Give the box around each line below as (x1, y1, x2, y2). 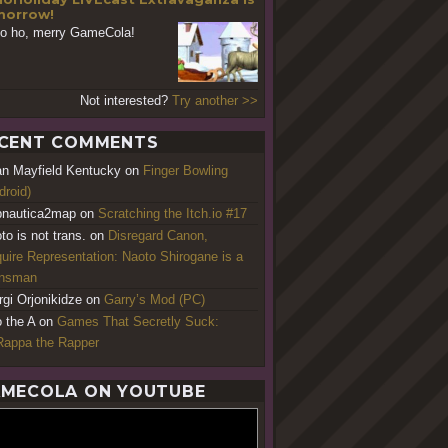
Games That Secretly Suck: (57, 313, 219, 329)
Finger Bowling (143, 162, 228, 178)
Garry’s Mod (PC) (104, 291, 205, 307)
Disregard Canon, (108, 227, 208, 243)
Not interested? (79, 92, 172, 108)
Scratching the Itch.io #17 (98, 205, 247, 221)
